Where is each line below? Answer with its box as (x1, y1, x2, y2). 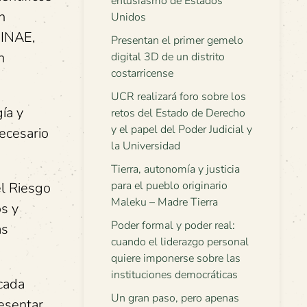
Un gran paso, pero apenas (111, 291, 239, 306)
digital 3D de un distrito (111, 49, 225, 64)
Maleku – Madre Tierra (111, 195, 218, 210)
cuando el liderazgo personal (111, 234, 249, 249)
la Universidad (111, 138, 180, 153)
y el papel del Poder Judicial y (111, 122, 252, 137)
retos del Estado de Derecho (111, 106, 245, 121)
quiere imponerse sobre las (111, 251, 241, 266)
